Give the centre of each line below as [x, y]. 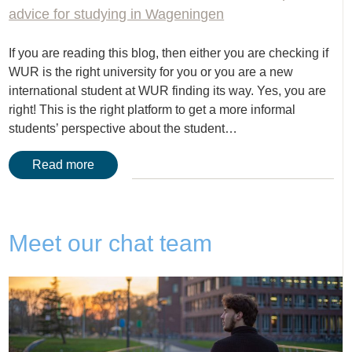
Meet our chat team [111, 243]
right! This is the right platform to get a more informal [152, 109]
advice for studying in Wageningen [117, 14]
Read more [64, 164]
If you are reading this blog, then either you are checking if [169, 53]
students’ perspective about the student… [123, 128]
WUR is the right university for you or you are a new [151, 71]
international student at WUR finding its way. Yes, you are [168, 90]
